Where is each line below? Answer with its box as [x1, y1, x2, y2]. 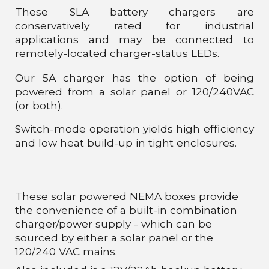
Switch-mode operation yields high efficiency [15, 122, 254, 135]
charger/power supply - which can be [15, 217, 213, 230]
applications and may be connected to [15, 32, 254, 46]
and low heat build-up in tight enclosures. [15, 136, 237, 149]
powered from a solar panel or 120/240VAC [15, 85, 254, 98]
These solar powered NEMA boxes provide [15, 190, 239, 202]
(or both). [15, 98, 64, 112]
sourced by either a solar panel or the [15, 231, 214, 244]
